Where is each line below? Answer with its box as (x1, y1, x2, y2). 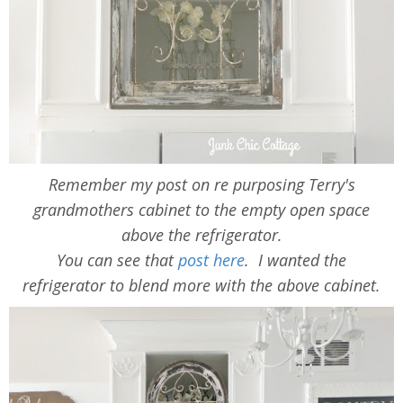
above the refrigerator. (121, 224, 282, 246)
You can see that (57, 249, 178, 272)
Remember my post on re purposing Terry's (48, 174, 355, 196)
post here (178, 249, 245, 272)
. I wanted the (245, 249, 346, 272)
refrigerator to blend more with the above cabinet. (22, 274, 381, 297)
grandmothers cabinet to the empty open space (33, 199, 370, 221)
